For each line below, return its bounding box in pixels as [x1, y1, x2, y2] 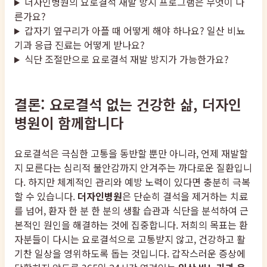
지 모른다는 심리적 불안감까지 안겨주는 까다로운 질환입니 [14, 160, 252, 175]
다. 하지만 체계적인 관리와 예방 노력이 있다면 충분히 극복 [14, 175, 250, 190]
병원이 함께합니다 [14, 112, 123, 133]
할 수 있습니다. [14, 189, 77, 204]
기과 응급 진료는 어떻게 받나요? [14, 38, 145, 52]
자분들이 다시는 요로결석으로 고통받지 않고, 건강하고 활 [14, 232, 246, 247]
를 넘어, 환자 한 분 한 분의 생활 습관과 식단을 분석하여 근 [14, 203, 249, 218]
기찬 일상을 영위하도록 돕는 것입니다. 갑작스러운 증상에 [14, 246, 246, 261]
